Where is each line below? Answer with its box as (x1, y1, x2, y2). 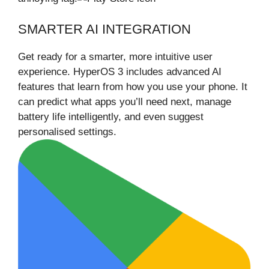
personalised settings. (18, 125, 116, 138)
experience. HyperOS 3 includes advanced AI (18, 65, 222, 77)
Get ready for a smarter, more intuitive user (18, 50, 213, 62)
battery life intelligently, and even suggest (18, 110, 204, 122)
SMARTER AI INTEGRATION (18, 21, 191, 37)
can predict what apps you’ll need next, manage (18, 95, 231, 107)
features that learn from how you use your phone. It (18, 80, 247, 92)
